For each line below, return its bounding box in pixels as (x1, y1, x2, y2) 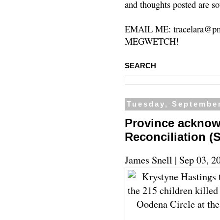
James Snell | (125, 153, 179, 166)
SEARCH (125, 62, 156, 70)
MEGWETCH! (125, 35, 179, 48)
